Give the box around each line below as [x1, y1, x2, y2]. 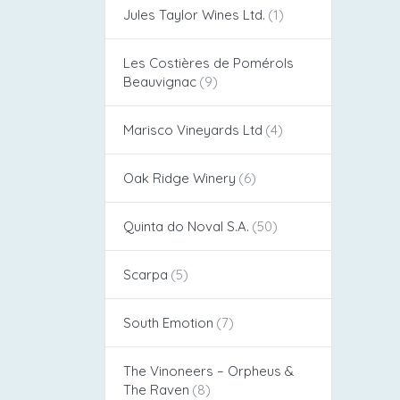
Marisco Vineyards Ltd [123, 121, 262, 138]
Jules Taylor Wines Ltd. [123, 5, 265, 23]
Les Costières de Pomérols [123, 54, 294, 71]
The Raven [123, 380, 189, 398]
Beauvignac [123, 72, 196, 90]
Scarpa [123, 265, 168, 283]
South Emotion [123, 313, 213, 331]
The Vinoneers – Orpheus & [123, 362, 294, 379]
